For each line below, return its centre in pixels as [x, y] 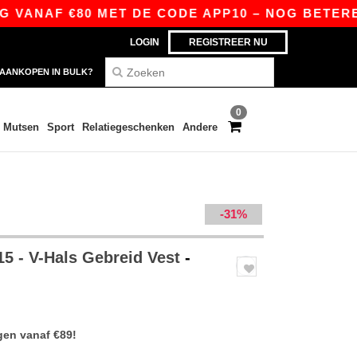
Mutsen [21, 127]
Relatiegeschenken [128, 127]
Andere [200, 127]
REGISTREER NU [228, 42]
